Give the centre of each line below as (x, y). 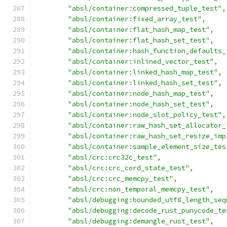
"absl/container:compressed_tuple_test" (145, 8)
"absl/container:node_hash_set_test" (139, 104)
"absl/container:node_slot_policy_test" (145, 115)
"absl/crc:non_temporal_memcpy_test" (139, 189)
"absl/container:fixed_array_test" (135, 19)
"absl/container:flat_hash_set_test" (139, 40)
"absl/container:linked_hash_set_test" (143, 83)
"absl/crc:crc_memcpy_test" (121, 179)
